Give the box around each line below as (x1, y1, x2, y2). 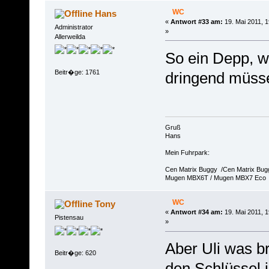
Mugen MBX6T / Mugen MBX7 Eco (165, 174, 266, 182)
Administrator (54, 23, 93, 31)
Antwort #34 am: (170, 208, 223, 216)
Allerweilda (54, 32, 85, 40)
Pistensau (54, 214, 83, 222)
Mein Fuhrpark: (165, 149, 210, 157)
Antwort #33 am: (170, 17, 223, 25)
